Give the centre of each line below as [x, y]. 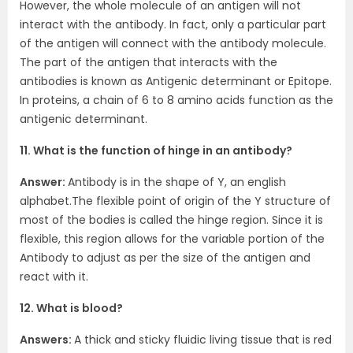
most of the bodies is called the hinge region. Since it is [171, 220]
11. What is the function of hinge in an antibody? [156, 150]
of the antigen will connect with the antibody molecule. [173, 43]
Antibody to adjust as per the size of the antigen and [165, 258]
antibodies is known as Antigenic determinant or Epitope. [176, 81]
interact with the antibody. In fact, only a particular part [173, 24]
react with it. [54, 277]
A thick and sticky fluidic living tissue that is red [203, 340]
